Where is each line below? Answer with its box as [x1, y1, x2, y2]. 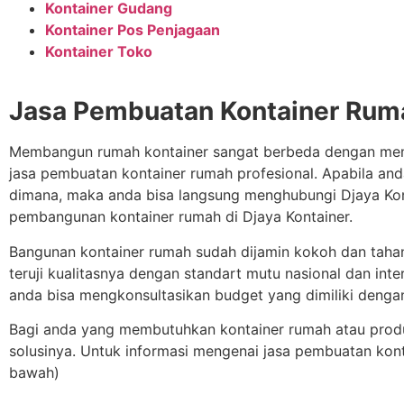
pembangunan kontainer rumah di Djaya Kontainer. [9, 207, 353, 226]
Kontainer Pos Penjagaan [45, 20, 220, 39]
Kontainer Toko [45, 41, 152, 60]
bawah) [9, 363, 60, 382]
